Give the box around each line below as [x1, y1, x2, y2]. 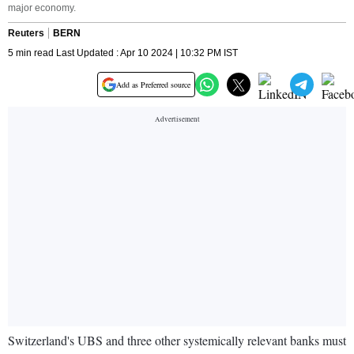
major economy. [8, 2, 76, 14]
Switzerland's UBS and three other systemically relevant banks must [8, 332, 346, 349]
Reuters [8, 28, 44, 40]
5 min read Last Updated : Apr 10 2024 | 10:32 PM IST [8, 47, 238, 59]
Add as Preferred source [116, 79, 190, 91]
